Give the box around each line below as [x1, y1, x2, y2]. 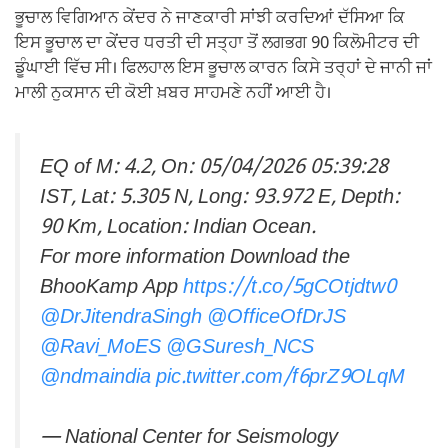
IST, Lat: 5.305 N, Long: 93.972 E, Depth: [40, 184, 400, 211]
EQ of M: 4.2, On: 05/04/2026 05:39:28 [40, 154, 388, 181]
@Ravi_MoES [40, 334, 161, 361]
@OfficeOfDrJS [207, 304, 346, 331]
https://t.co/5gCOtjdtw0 [183, 274, 396, 301]
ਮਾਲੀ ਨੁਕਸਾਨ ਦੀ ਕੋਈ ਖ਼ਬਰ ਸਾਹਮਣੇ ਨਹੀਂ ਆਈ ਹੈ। [15, 83, 331, 106]
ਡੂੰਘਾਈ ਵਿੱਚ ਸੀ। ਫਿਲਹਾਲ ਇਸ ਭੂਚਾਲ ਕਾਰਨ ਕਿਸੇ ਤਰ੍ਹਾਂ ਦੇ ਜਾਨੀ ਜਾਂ [15, 58, 432, 81]
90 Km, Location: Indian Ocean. [40, 214, 316, 241]
